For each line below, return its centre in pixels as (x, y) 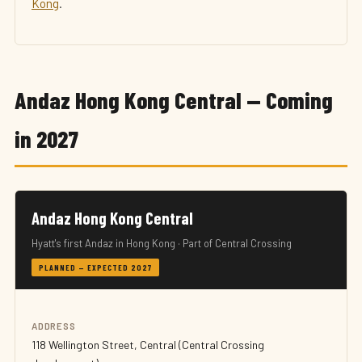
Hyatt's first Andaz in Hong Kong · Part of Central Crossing (162, 243)
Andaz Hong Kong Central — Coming (174, 100)
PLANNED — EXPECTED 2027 (95, 267)
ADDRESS (54, 326)
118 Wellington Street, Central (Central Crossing (148, 345)
